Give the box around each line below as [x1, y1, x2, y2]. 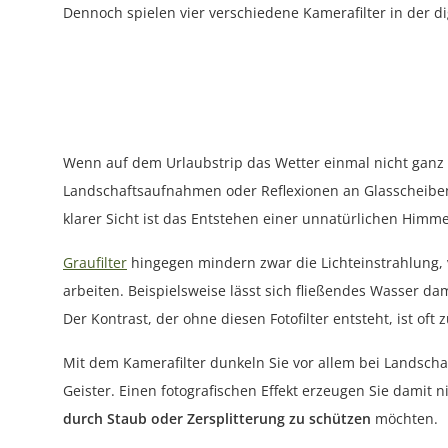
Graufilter [63, 252, 127, 272]
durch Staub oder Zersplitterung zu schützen [63, 408, 371, 428]
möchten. [371, 408, 438, 428]
